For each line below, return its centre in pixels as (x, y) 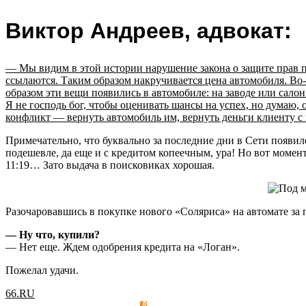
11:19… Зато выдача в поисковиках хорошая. (110, 165)
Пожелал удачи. (42, 270)
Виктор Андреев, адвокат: (149, 31)
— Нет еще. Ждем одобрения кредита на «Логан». (123, 247)
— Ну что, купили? (53, 235)
